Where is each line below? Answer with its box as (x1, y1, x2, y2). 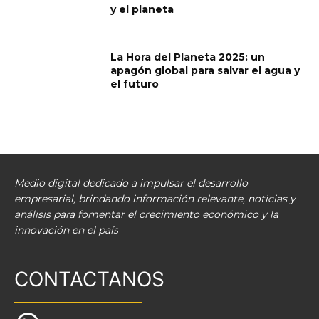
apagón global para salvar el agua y (110, 63, 300, 77)
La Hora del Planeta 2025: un (110, 50, 266, 63)
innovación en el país (14, 224, 118, 237)
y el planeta (110, 3, 174, 16)
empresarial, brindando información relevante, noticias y (14, 192, 296, 206)
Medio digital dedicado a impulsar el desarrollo (14, 177, 248, 190)
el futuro (110, 77, 159, 90)
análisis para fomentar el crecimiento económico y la (14, 208, 278, 221)
